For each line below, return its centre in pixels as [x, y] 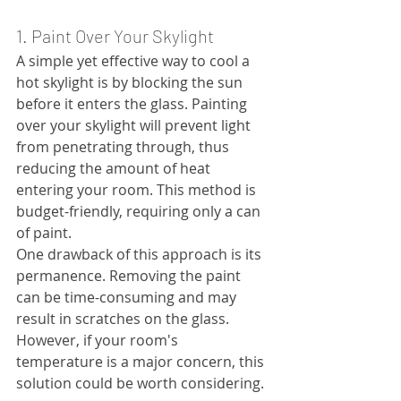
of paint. [44, 233]
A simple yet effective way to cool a [135, 61]
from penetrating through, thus [124, 147]
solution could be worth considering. [140, 384]
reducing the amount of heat [115, 169]
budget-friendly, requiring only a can [140, 212]
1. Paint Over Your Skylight [115, 36]
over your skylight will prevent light [135, 126]
